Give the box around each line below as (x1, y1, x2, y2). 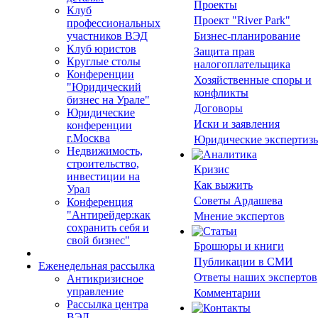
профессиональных (67, 17, 160, 29)
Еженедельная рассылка (38, 260, 155, 272)
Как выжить (194, 179, 253, 191)
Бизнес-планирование (194, 30, 300, 42)
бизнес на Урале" (67, 94, 150, 106)
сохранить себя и (67, 221, 149, 234)
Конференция (67, 196, 133, 208)
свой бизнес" (67, 234, 130, 246)
